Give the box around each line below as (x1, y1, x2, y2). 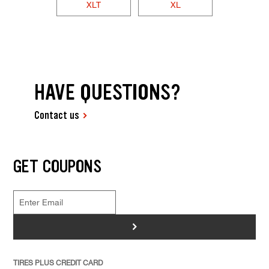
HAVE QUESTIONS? (34, 78, 181, 107)
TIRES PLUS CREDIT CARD (13, 257, 103, 267)
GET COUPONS (13, 154, 101, 178)
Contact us (34, 108, 80, 123)
